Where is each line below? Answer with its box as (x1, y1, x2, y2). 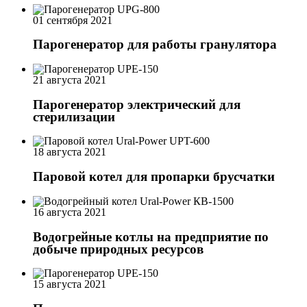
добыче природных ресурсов (33, 241, 204, 256)
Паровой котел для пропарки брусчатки (33, 169, 275, 184)
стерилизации (33, 109, 115, 124)
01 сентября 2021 (33, 14, 112, 26)
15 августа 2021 (33, 278, 106, 291)
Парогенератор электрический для (33, 97, 241, 112)
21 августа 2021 (33, 73, 106, 86)
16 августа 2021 (33, 206, 106, 218)
